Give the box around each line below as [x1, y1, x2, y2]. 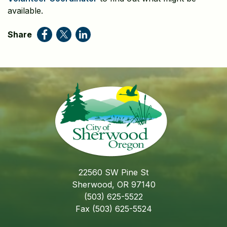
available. [8, 6, 43, 16]
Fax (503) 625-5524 [75, 204, 152, 214]
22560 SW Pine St [79, 167, 148, 177]
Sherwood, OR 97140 [71, 179, 156, 190]
